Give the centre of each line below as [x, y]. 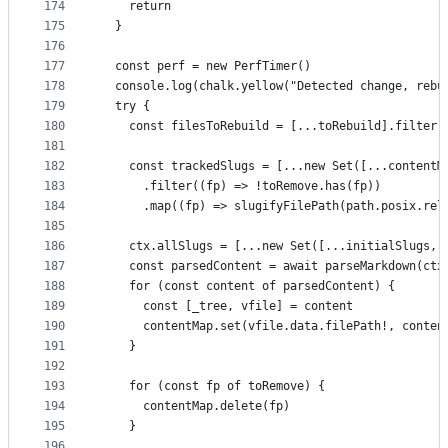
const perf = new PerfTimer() [206, 66]
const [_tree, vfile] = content [227, 306]
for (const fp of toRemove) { [213, 386]
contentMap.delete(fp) [195, 406]
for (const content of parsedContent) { [248, 286]
